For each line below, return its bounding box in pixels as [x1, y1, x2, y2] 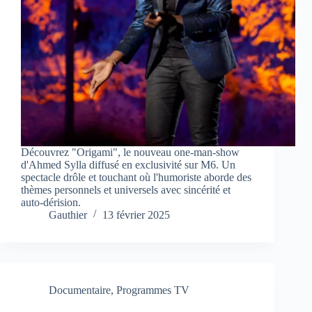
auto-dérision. [21, 196, 81, 209]
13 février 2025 [102, 209, 170, 221]
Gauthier [49, 209, 87, 221]
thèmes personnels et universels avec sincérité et [21, 184, 231, 196]
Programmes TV [116, 284, 189, 297]
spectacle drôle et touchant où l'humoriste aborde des [21, 171, 251, 184]
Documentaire [49, 284, 111, 297]
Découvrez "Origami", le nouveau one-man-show [21, 146, 240, 159]
